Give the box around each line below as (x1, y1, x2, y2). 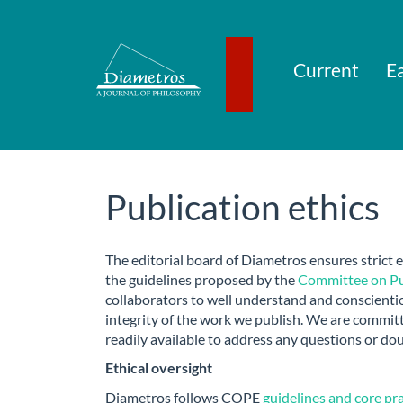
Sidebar (35, 76, 80, 92)
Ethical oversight (105, 359, 212, 376)
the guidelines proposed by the (105, 270, 298, 288)
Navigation (35, 19, 101, 35)
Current (292, 58, 359, 81)
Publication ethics (105, 186, 380, 228)
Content (35, 57, 84, 73)
